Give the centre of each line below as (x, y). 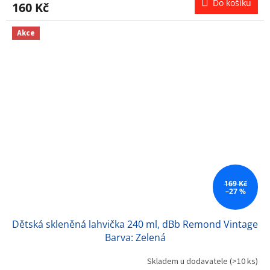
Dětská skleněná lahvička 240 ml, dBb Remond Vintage (135, 224)
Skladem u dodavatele (188, 262)
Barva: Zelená (135, 237)
